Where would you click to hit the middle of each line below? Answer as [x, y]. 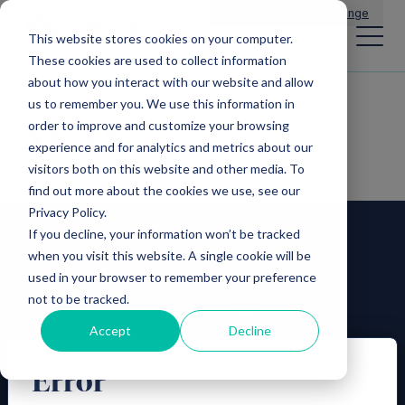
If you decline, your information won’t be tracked [164, 233]
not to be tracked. [78, 298]
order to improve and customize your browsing [158, 125]
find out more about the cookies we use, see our [164, 190]
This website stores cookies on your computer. [160, 38]
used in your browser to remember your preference [172, 277]
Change [348, 13]
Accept [111, 330]
